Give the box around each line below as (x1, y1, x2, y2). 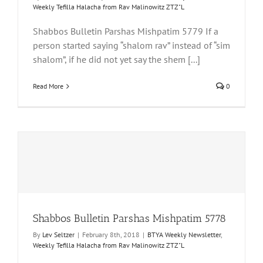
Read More (33, 82, 63, 90)
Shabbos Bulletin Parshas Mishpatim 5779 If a (33, 25, 218, 37)
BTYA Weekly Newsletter (147, 230, 221, 239)
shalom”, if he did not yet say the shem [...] (33, 53, 200, 65)
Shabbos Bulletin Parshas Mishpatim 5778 (33, 212, 226, 225)
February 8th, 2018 (82, 230, 140, 239)
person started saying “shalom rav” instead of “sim (33, 39, 230, 51)
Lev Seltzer (42, 230, 75, 239)
